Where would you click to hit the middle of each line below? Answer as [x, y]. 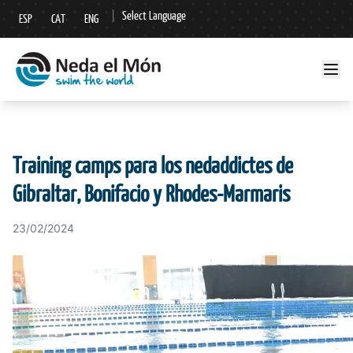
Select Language [154, 15]
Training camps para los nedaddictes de [153, 165]
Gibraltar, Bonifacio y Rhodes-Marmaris [151, 193]
